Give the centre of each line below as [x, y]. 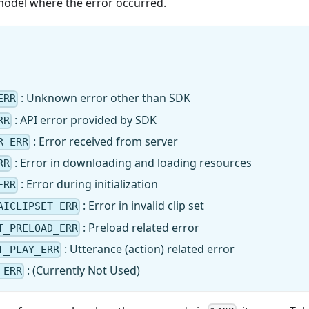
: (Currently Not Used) [82, 271]
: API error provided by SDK [84, 120]
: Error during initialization [88, 185]
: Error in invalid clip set [142, 206]
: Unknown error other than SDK [104, 98]
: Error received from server [104, 141]
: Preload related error [140, 227]
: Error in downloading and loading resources [132, 162]
